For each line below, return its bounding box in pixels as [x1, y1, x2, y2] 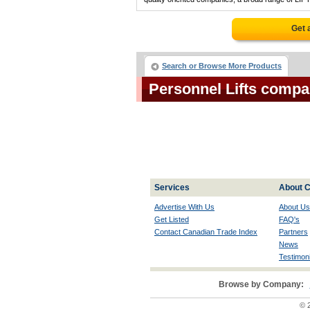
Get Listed [154, 215, 189, 224]
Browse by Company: [218, 280, 304, 289]
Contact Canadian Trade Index [154, 228, 257, 236]
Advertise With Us [154, 203, 215, 211]
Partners [279, 228, 308, 236]
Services [154, 183, 190, 192]
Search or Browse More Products [162, 62, 282, 70]
